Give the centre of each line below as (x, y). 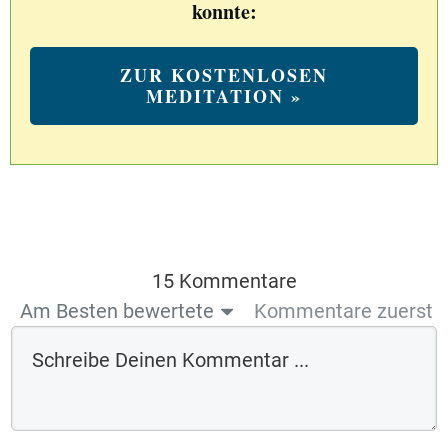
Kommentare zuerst (343, 311)
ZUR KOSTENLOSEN (224, 75)
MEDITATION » (224, 96)
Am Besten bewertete (117, 311)
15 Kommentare (224, 281)
